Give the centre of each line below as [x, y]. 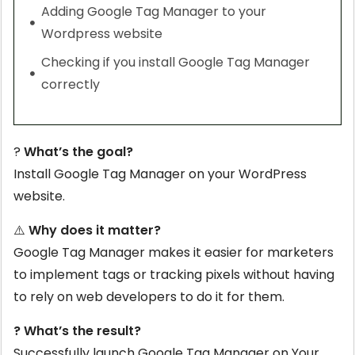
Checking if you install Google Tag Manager [176, 62]
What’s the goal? [77, 151]
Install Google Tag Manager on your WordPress [160, 174]
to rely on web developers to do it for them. [149, 296]
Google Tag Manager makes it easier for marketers [174, 252]
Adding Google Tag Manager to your [154, 11]
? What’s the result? [77, 330]
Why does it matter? [95, 230]
